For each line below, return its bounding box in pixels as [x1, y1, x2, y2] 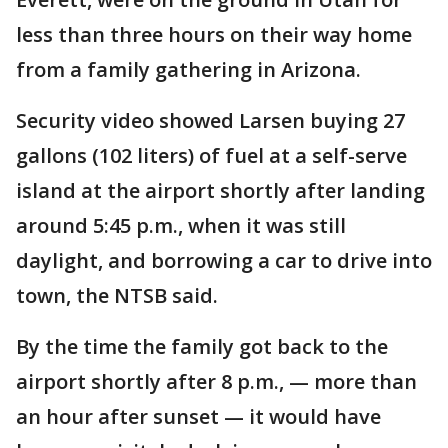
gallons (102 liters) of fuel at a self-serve [16, 142, 407, 169]
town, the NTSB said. [16, 282, 218, 309]
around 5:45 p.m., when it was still [16, 212, 346, 239]
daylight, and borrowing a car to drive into [16, 247, 432, 274]
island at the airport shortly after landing [16, 177, 425, 204]
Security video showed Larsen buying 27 [16, 107, 405, 134]
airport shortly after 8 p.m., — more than [16, 368, 417, 395]
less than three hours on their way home [16, 21, 412, 48]
